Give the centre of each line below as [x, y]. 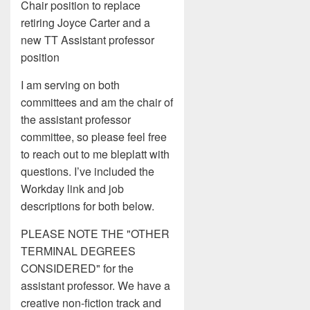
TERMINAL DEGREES [78, 251]
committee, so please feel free [94, 137]
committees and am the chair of [97, 102]
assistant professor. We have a [95, 285]
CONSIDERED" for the [77, 268]
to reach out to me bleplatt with [95, 154]
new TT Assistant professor [88, 40]
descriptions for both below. [88, 206]
